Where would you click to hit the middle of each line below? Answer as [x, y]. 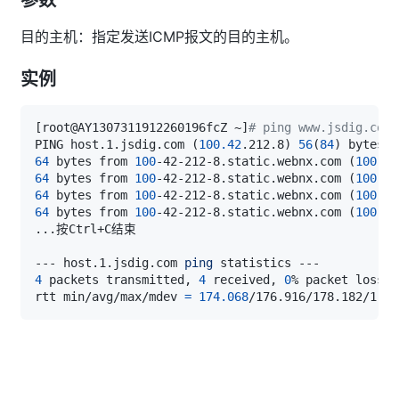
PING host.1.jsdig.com [113, 144]
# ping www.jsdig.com [320, 127]
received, [245, 279]
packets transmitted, [120, 279]
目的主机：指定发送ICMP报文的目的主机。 [159, 36]
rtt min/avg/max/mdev [110, 296]
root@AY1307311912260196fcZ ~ [142, 127]
